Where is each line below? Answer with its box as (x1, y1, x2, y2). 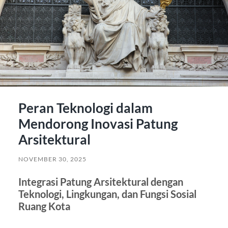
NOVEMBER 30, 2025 (18, 155, 87, 163)
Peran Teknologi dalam (18, 100, 153, 117)
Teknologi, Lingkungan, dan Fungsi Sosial (18, 188, 196, 201)
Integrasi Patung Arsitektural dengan (18, 176, 183, 188)
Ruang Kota (18, 200, 70, 213)
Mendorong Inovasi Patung (18, 116, 178, 132)
